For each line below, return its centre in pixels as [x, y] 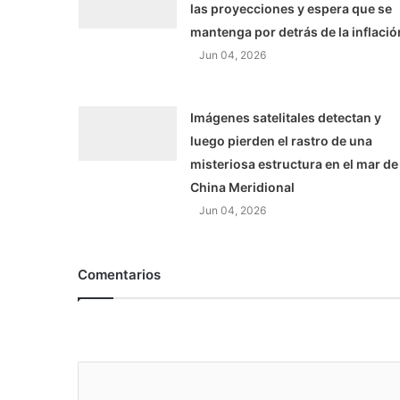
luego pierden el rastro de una [281, 140]
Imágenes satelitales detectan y [285, 117]
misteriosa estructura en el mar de [294, 163]
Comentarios [119, 274]
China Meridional [242, 187]
